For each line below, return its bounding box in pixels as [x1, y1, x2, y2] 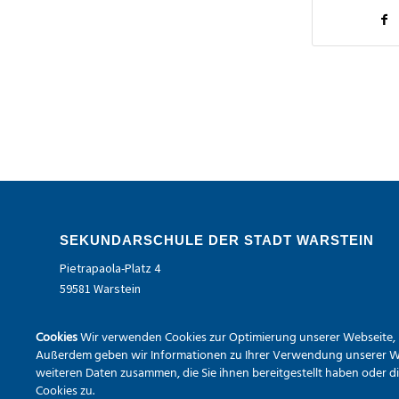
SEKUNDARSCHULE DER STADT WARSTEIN [60, 232, 374, 248]
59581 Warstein [60, 280, 141, 297]
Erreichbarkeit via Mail [60, 331, 176, 348]
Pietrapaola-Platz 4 [60, 259, 160, 276]
